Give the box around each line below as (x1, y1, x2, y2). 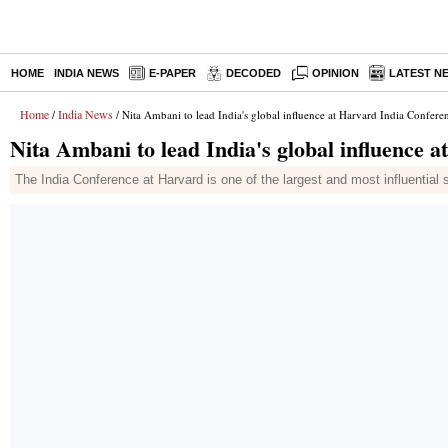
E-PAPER (149, 67, 196, 79)
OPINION (312, 67, 360, 79)
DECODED (226, 67, 281, 79)
